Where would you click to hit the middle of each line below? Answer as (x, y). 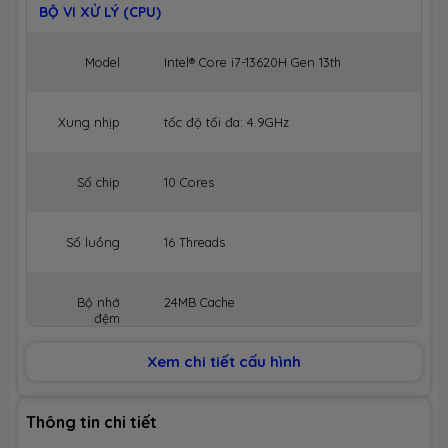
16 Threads (194, 242)
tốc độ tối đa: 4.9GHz (226, 122)
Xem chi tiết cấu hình (224, 362)
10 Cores (189, 182)
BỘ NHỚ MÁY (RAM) (105, 368)
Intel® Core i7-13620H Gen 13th (252, 62)
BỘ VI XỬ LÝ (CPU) (100, 12)
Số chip (98, 182)
